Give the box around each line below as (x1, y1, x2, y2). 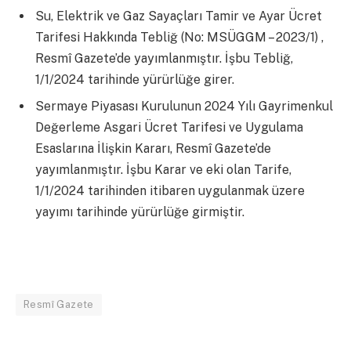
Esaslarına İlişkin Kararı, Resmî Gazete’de (35, 141, 271, 157)
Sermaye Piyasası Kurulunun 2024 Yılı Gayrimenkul (35, 99, 333, 114)
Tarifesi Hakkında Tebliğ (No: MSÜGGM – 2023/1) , (35, 30, 324, 45)
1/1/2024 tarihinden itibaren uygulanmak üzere (35, 183, 305, 199)
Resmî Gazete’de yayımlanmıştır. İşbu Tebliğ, (35, 51, 293, 67)
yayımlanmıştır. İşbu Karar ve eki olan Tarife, (35, 162, 291, 178)
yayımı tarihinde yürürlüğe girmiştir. (35, 204, 244, 220)
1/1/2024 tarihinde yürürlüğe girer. (35, 72, 234, 88)
